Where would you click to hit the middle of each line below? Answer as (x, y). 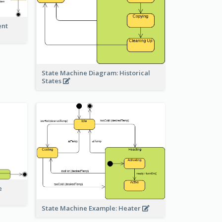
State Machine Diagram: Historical (96, 73)
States (52, 81)
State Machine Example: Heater (92, 208)
